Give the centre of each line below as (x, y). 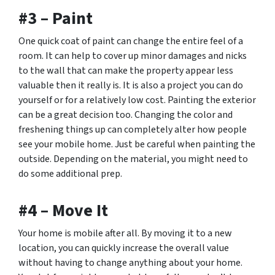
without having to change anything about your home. (130, 263)
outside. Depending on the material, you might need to (133, 159)
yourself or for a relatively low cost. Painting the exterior (137, 100)
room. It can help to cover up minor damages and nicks (133, 56)
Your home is (46, 233)
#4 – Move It (63, 211)
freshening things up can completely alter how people (133, 130)
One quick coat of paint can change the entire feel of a (131, 41)
